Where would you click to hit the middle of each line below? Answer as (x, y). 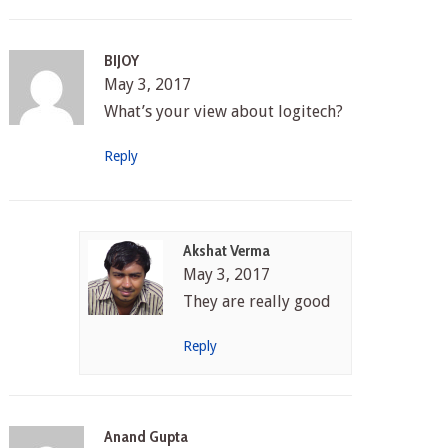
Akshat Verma (227, 250)
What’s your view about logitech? (223, 111)
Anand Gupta (145, 436)
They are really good (257, 301)
